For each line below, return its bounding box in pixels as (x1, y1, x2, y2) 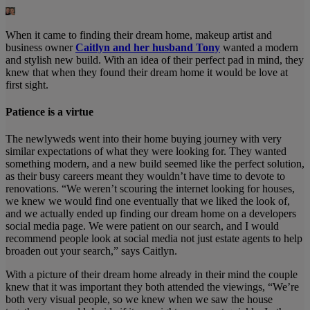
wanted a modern (220, 41, 298, 53)
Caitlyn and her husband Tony (75, 41, 220, 53)
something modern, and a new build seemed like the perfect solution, (6, 158, 304, 170)
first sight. (6, 78, 51, 91)
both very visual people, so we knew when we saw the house (6, 293, 273, 306)
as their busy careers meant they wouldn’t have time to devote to (6, 170, 285, 183)
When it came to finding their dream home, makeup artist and (6, 28, 272, 41)
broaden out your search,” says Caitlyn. (6, 245, 177, 257)
